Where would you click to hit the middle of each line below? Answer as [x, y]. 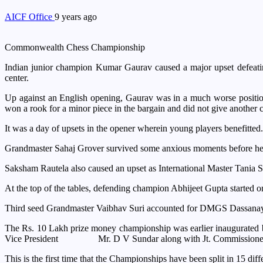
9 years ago [76, 16]
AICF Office [30, 16]
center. [17, 77]
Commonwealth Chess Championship [75, 47]
